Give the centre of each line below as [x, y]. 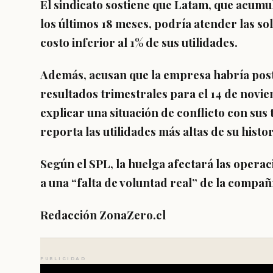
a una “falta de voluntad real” [120, 183]
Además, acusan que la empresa [127, 75]
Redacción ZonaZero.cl [103, 215]
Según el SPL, [78, 164]
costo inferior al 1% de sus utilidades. [139, 42]
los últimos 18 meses [94, 23]
